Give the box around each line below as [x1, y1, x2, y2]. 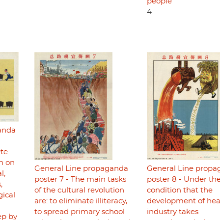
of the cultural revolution [34, 187, 124, 194]
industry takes [146, 208, 198, 216]
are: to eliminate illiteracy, [34, 197, 127, 205]
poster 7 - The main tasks [34, 176, 126, 184]
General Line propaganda [34, 165, 128, 173]
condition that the [146, 187, 213, 194]
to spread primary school [34, 208, 125, 216]
